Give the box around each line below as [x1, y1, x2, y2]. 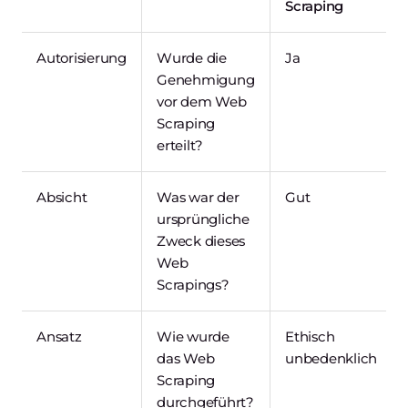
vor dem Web [157, 92, 247, 110]
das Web [157, 349, 215, 367]
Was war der [157, 188, 240, 206]
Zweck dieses [157, 231, 245, 250]
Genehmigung [157, 70, 255, 88]
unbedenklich [285, 349, 377, 367]
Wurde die [157, 48, 227, 66]
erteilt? [157, 136, 203, 154]
